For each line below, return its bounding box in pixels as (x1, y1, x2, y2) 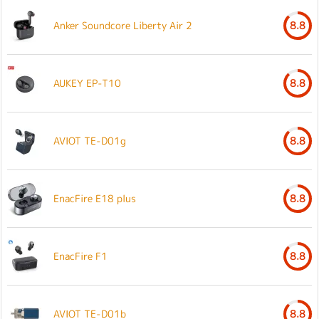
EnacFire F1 (53, 249, 108, 263)
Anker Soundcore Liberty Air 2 (53, 18, 192, 32)
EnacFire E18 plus (53, 191, 136, 205)
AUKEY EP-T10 (53, 75, 121, 90)
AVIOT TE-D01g (53, 133, 126, 147)
